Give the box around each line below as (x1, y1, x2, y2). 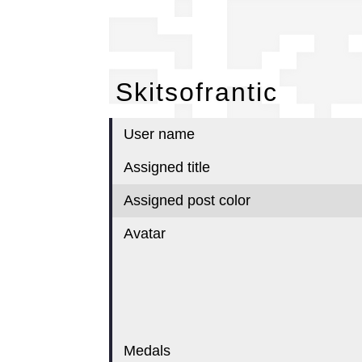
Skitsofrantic (115, 78, 278, 107)
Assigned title (123, 159, 210, 175)
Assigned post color (123, 192, 250, 208)
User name (123, 126, 195, 142)
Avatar (123, 225, 166, 242)
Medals (123, 343, 170, 359)
